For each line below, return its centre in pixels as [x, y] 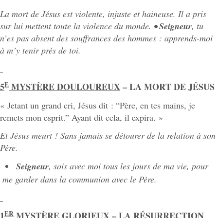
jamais [91, 136]
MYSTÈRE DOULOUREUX [64, 87]
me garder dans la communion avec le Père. [80, 179]
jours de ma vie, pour [170, 166]
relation [181, 136]
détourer [130, 136]
